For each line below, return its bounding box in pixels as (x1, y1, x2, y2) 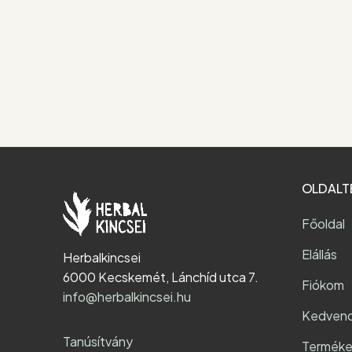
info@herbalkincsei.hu (63, 288, 191, 306)
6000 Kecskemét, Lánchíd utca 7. (63, 269, 258, 286)
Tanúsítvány (63, 333, 133, 350)
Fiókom (301, 277, 344, 294)
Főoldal (301, 215, 345, 233)
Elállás (301, 246, 337, 263)
